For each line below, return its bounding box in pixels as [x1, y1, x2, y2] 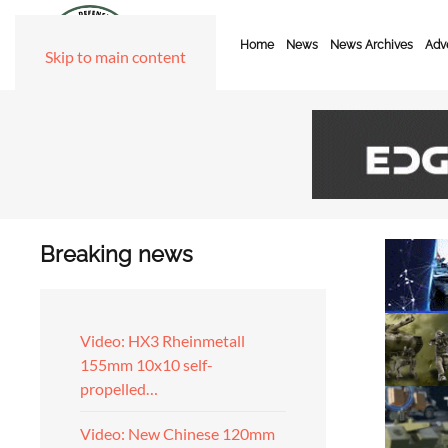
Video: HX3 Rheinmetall [80, 331, 245, 350]
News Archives [330, 38, 413, 52]
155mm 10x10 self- [80, 355, 213, 374]
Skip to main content [45, 47, 186, 66]
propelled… [80, 379, 158, 398]
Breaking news [40, 241, 193, 267]
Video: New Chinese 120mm [80, 424, 275, 443]
